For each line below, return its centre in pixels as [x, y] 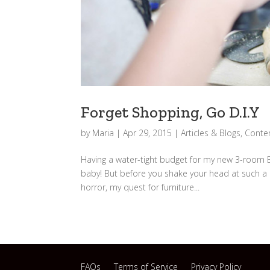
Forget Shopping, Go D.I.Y [171, 112]
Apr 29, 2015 [148, 133]
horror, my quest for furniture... [140, 187]
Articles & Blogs [211, 133]
